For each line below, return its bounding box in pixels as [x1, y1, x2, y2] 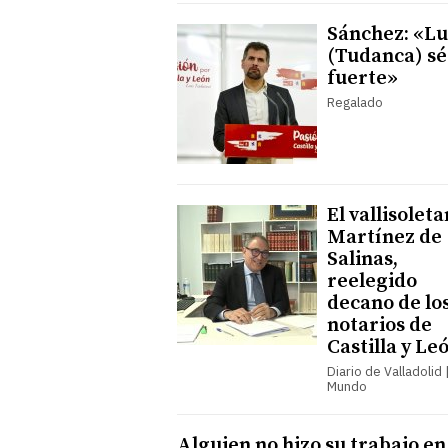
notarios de [327, 312, 432, 338]
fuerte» [327, 65, 398, 91]
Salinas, [327, 246, 398, 272]
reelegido [327, 268, 417, 294]
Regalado [327, 93, 383, 111]
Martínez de [327, 224, 442, 250]
